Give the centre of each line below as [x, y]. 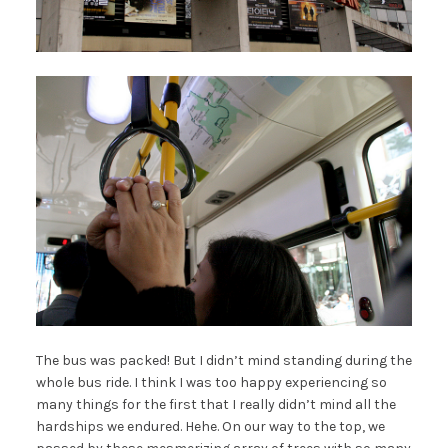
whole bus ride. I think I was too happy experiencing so [211, 382]
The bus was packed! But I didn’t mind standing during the [223, 360]
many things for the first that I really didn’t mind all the [215, 404]
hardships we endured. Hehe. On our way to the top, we [210, 426]
